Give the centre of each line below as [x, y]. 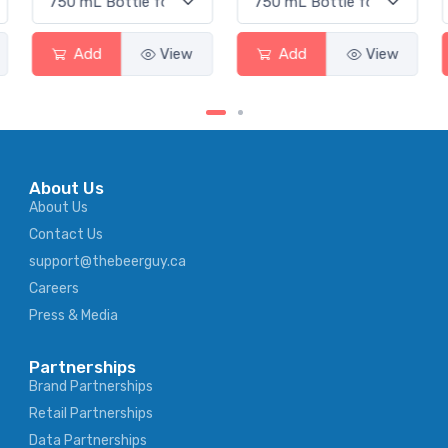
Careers [54, 289]
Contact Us [66, 235]
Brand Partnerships [91, 387]
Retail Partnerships [91, 414]
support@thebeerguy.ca [107, 262]
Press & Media [73, 316]
